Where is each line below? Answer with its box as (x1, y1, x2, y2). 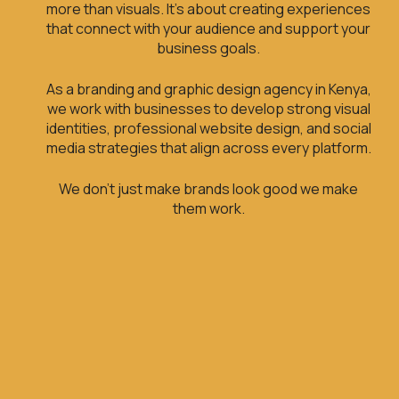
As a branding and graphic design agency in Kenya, (45, 78, 371, 99)
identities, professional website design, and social (45, 118, 371, 138)
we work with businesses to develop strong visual (46, 98, 370, 118)
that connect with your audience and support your (46, 18, 370, 38)
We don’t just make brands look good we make (59, 178, 358, 199)
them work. (172, 198, 245, 218)
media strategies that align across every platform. (45, 137, 371, 158)
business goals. (157, 37, 260, 58)
